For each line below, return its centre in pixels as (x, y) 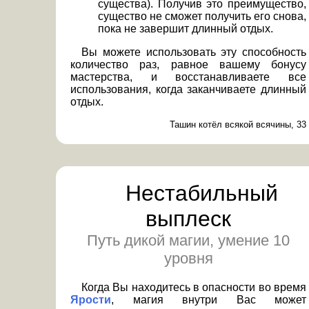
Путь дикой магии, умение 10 (188, 240)
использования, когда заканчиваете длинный (188, 89)
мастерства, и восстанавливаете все (188, 77)
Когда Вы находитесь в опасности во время (194, 287)
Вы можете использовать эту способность (194, 52)
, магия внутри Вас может (209, 299)
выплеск (188, 218)
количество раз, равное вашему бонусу (188, 64)
